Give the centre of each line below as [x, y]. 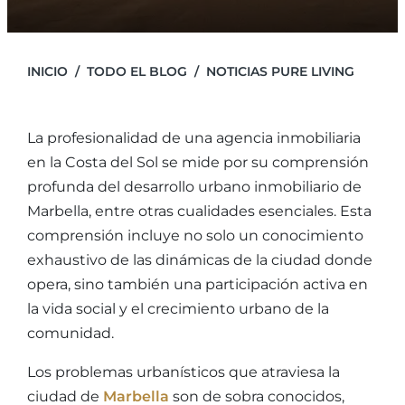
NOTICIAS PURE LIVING [280, 71]
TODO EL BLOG [137, 71]
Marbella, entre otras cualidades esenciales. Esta [199, 211]
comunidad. [71, 333]
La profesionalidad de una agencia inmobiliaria [194, 138]
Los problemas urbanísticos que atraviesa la [184, 372]
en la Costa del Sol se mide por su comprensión [198, 162]
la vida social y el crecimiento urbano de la [178, 309]
